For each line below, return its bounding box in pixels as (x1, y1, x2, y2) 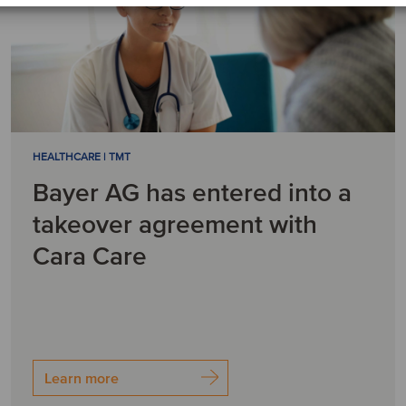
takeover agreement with (32, 209, 317, 240)
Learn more (43, 370, 119, 388)
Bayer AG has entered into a (32, 178, 352, 208)
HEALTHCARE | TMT (32, 150, 130, 164)
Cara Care (32, 241, 147, 272)
